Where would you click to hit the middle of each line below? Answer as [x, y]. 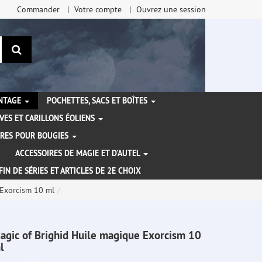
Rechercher [46, 49]
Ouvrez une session [171, 9]
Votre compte [98, 9]
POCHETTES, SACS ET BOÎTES [98, 101]
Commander [38, 9]
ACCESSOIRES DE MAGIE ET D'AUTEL [79, 154]
